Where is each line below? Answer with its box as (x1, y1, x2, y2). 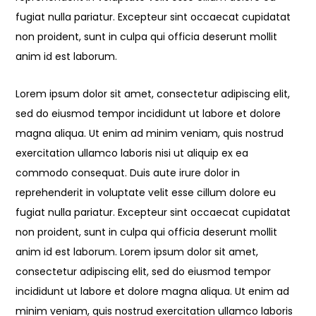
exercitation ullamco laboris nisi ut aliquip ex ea (16, 146, 249, 161)
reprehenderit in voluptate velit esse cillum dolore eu (16, 186, 276, 200)
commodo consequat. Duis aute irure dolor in (16, 166, 241, 181)
